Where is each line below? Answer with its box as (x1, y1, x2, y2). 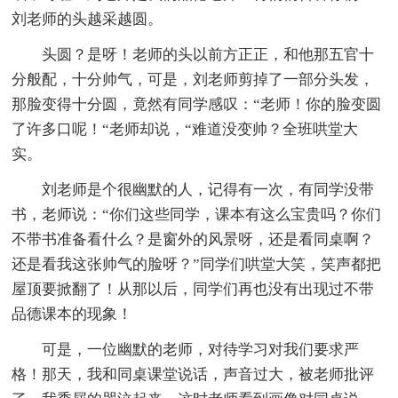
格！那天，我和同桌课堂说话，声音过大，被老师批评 (12, 365, 375, 383)
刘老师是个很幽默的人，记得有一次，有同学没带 (42, 180, 375, 198)
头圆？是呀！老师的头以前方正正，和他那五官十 (42, 45, 375, 63)
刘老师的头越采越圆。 (12, 10, 163, 28)
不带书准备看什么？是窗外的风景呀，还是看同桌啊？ (12, 230, 375, 248)
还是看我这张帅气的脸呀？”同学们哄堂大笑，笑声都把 (12, 255, 382, 273)
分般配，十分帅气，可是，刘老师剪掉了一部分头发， (12, 70, 375, 88)
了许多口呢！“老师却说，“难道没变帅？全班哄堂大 (12, 120, 359, 138)
